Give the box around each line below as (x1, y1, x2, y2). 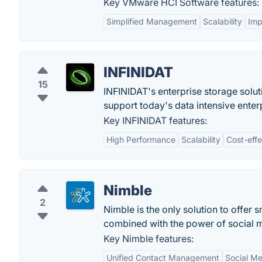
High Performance (106, 135, 175, 144)
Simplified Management (106, 16, 197, 26)
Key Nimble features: (104, 233, 194, 244)
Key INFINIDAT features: (104, 115, 207, 126)
